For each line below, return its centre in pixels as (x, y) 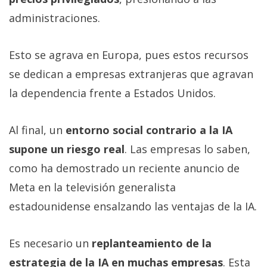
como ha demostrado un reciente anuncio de (124, 168)
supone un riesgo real (67, 149)
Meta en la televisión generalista (92, 187)
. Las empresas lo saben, (187, 149)
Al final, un (36, 130)
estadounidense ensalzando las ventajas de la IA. (133, 207)
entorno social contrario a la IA (148, 130)
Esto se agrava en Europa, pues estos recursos (129, 55)
